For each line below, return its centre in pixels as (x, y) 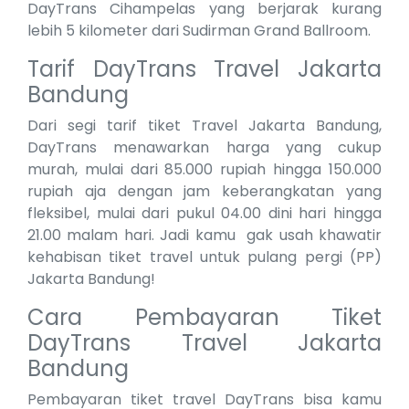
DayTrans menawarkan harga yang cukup (204, 148)
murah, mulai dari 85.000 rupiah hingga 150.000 (204, 170)
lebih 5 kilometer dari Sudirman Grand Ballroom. (201, 31)
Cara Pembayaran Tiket (204, 318)
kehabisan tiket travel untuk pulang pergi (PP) (204, 257)
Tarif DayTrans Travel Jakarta (204, 69)
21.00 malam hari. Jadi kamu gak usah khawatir (204, 236)
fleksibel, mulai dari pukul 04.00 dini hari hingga (204, 214)
